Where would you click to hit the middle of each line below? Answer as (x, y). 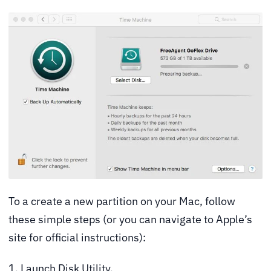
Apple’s (234, 219)
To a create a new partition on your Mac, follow (122, 201)
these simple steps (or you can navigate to (112, 219)
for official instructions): (86, 237)
